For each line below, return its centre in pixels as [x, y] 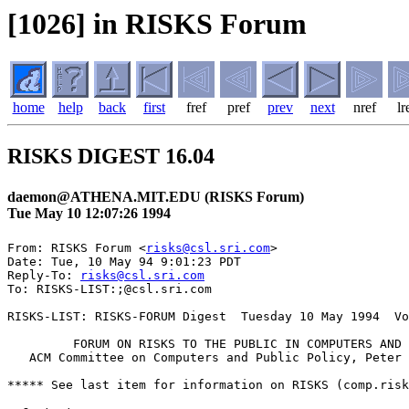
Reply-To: [44, 275]
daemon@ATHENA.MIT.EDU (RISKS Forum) [156, 196]
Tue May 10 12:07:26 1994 [89, 213]
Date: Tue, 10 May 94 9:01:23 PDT [124, 261]
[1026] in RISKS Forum [157, 24]
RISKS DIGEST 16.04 [111, 157]
